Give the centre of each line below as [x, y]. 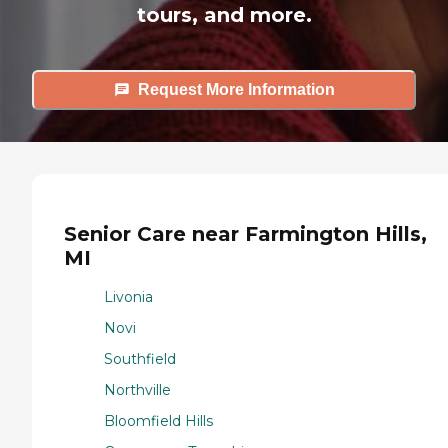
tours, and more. [224, 14]
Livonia [128, 296]
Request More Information [236, 90]
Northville [137, 389]
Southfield [140, 358]
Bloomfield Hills [158, 420]
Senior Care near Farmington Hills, [245, 234]
